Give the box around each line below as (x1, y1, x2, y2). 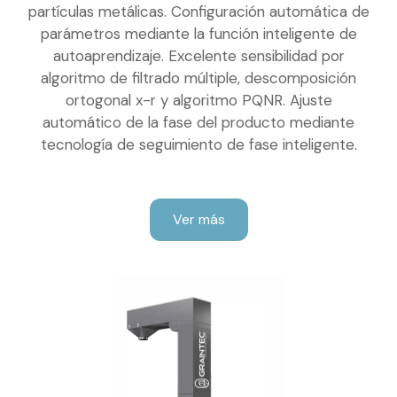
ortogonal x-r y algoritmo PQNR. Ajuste (65, 90, 332, 110)
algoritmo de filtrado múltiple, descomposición (41, 67, 356, 88)
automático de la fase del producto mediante (43, 112, 354, 132)
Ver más (172, 209, 225, 229)
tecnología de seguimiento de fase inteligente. (40, 134, 357, 154)
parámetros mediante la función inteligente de (40, 23, 357, 43)
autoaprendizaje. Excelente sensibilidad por (52, 45, 345, 66)
